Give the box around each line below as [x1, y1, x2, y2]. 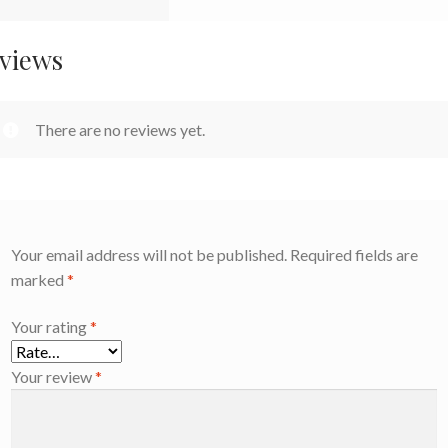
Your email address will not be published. [11, 244, 288, 264]
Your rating [11, 317, 91, 337]
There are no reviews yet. [35, 119, 206, 139]
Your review [11, 367, 96, 387]
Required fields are [290, 244, 419, 264]
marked [11, 269, 68, 289]
